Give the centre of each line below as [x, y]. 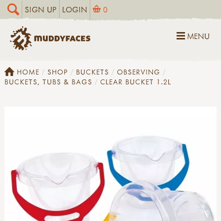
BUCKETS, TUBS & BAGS [48, 81]
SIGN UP [41, 9]
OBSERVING [139, 72]
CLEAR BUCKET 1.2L [136, 81]
